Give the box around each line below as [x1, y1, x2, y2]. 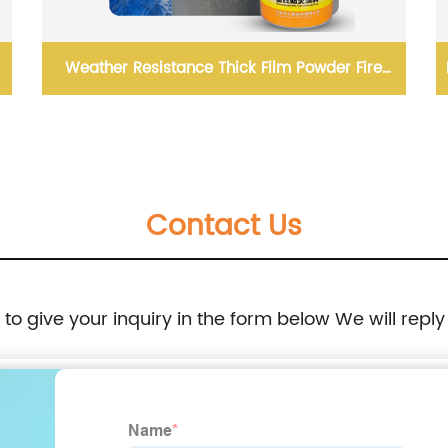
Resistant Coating [158, 108, 290, 134]
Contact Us [146, 203, 302, 250]
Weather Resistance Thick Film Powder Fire [65, 55, 383, 81]
